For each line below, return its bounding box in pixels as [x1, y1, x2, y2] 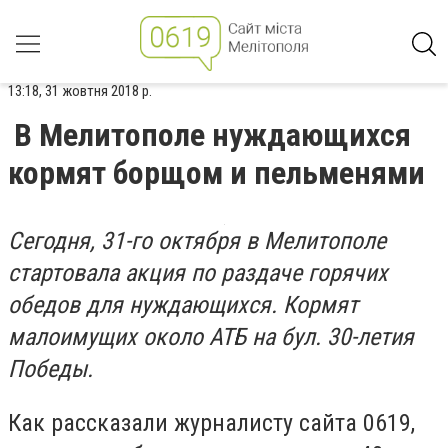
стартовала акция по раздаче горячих [8, 259, 388, 287]
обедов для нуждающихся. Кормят [8, 291, 358, 319]
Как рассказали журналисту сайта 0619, [8, 408, 415, 437]
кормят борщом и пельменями [8, 154, 425, 192]
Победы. [8, 355, 99, 383]
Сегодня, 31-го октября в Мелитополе [8, 227, 386, 255]
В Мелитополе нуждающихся [14, 116, 411, 154]
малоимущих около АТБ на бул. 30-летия [8, 323, 414, 351]
